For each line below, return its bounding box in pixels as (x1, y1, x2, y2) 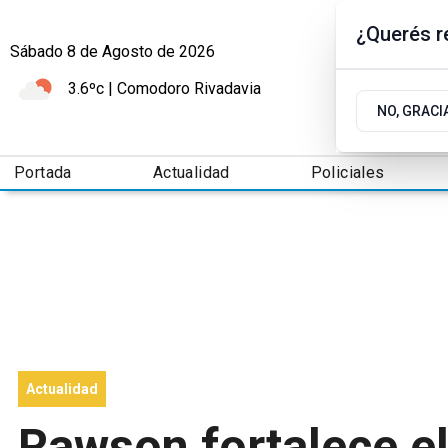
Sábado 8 (10, 42, 76, 62)
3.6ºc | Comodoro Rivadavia (68, 79, 261, 99)
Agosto (102, 42, 153, 62)
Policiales (310, 163, 385, 183)
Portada (14, 163, 72, 183)
